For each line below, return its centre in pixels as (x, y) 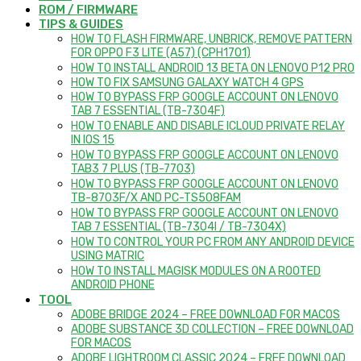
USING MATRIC (108, 257)
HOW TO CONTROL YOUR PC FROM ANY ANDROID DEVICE (213, 243)
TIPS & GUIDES (81, 25)
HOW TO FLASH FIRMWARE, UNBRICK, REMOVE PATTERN (212, 39)
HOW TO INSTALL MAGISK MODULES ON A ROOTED (196, 272)
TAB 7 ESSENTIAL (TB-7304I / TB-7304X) (178, 228)
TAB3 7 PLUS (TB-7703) (133, 170)
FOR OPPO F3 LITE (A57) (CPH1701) (161, 54)
